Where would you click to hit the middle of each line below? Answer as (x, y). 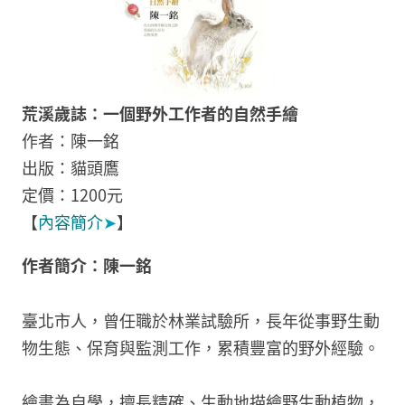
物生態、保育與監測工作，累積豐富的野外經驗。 (201, 347)
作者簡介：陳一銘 (87, 265)
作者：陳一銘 (71, 141)
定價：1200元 (72, 195)
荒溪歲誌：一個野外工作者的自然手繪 (160, 113)
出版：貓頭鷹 (71, 168)
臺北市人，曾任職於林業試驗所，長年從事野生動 (201, 320)
